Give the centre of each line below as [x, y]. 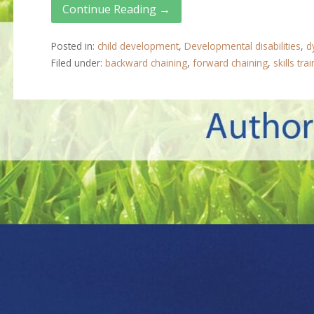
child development [138, 46]
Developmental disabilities [242, 46]
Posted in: [74, 46]
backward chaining [146, 63]
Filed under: [78, 63]
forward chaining [230, 63]
